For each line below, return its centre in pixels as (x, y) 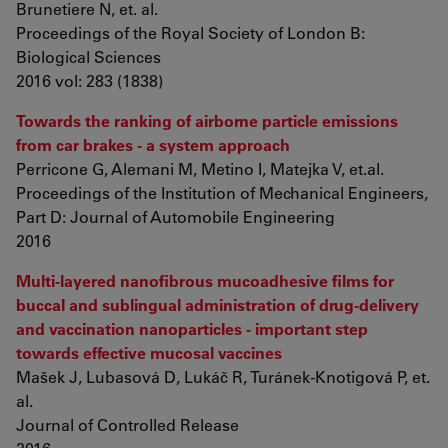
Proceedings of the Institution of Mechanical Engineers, (222, 192)
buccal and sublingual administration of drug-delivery (217, 304)
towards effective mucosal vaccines (149, 352)
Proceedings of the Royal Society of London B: (190, 32)
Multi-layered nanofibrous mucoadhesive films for (205, 280)
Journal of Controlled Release (127, 424)
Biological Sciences (88, 56)
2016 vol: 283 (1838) (89, 80)
